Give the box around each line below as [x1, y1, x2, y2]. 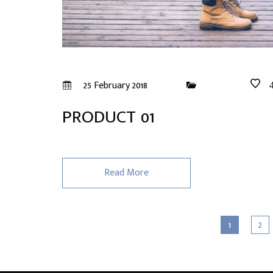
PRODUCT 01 [62, 102, 155, 132]
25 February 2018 [81, 77, 147, 94]
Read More [104, 165, 149, 181]
